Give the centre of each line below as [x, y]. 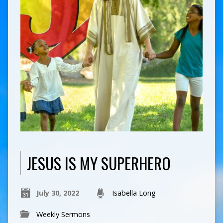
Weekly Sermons [63, 214]
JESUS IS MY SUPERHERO [99, 163]
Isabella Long [134, 193]
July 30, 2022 [57, 193]
